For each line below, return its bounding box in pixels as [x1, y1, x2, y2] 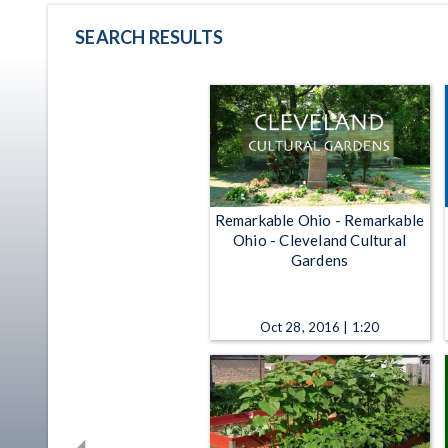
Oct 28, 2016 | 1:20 [259, 318, 380, 335]
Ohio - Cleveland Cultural [233, 230, 406, 249]
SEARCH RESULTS [75, 25, 223, 48]
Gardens [290, 250, 349, 269]
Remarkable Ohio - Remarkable [214, 210, 425, 229]
